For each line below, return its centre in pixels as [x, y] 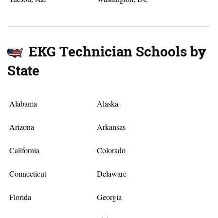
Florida [20, 197]
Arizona [22, 127]
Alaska [107, 104]
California [25, 150]
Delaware [111, 174]
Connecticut [28, 174]
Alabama [23, 104]
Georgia [109, 197]
